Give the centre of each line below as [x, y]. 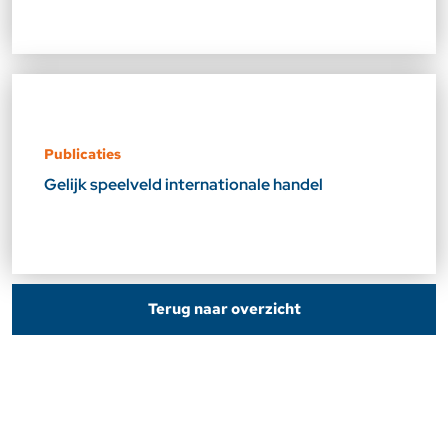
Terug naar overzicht [224, 309]
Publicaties [82, 154]
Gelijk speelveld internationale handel [185, 185]
